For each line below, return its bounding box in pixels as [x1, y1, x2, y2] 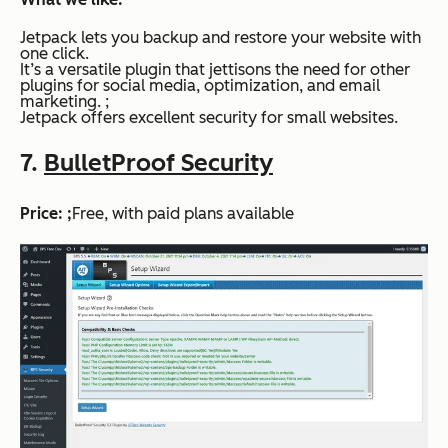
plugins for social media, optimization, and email [20, 76, 380, 96]
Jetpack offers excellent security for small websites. [20, 108, 398, 128]
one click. [20, 44, 89, 64]
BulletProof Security [44, 148, 273, 178]
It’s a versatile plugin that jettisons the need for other [20, 60, 410, 80]
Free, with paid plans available [72, 204, 294, 224]
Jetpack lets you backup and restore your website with [20, 28, 421, 48]
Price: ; [20, 204, 72, 224]
